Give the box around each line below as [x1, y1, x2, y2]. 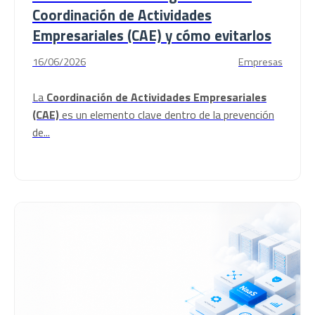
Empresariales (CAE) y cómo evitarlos [32, 24, 271, 46]
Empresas [238, 54, 283, 70]
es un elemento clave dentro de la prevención [59, 106, 274, 123]
